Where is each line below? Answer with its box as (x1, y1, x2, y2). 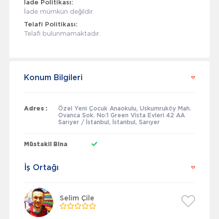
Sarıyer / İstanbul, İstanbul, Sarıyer (58, 119, 160, 126)
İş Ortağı (23, 164, 59, 172)
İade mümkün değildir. (23, 8, 94, 15)
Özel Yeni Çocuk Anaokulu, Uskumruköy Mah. (58, 106, 191, 112)
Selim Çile (59, 195, 94, 202)
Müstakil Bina (23, 141, 67, 148)
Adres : (23, 106, 47, 112)
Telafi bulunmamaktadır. (23, 30, 100, 37)
